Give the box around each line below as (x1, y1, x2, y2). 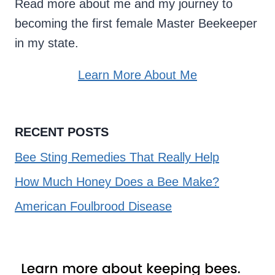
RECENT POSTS (15, 125, 109, 139)
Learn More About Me (78, 68, 197, 82)
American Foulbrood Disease (15, 199, 172, 213)
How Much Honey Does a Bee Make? (15, 174, 219, 188)
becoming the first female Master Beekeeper (15, 17, 257, 31)
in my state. (15, 36, 79, 50)
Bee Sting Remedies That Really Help (15, 150, 219, 164)
